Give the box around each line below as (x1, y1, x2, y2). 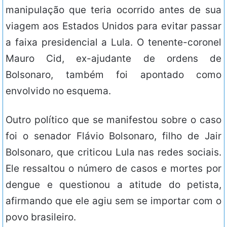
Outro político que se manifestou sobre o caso (6, 114, 221, 126)
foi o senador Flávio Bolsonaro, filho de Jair (6, 130, 221, 142)
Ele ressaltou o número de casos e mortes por (6, 163, 221, 175)
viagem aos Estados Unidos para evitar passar (6, 20, 221, 32)
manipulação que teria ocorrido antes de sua (6, 4, 221, 16)
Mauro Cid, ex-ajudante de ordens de (6, 53, 221, 65)
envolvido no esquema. (6, 85, 111, 97)
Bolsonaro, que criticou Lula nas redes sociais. (6, 146, 221, 159)
